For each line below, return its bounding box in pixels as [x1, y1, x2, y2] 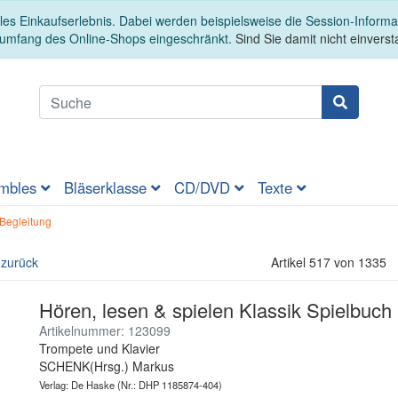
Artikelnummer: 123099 [39, 322, 171, 340]
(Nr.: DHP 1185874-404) [115, 378, 222, 393]
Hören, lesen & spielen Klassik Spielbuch [39, 296, 392, 324]
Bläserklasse [64, 177, 151, 199]
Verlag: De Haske [39, 378, 115, 393]
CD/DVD [174, 177, 235, 199]
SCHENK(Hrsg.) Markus [39, 357, 174, 376]
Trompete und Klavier [39, 339, 160, 358]
